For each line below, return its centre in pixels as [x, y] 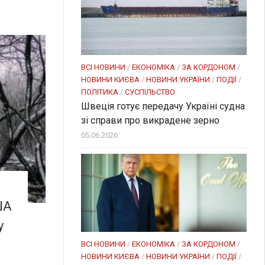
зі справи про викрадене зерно [150, 120]
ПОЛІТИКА [100, 92]
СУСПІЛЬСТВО [150, 92]
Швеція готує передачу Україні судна [163, 106]
